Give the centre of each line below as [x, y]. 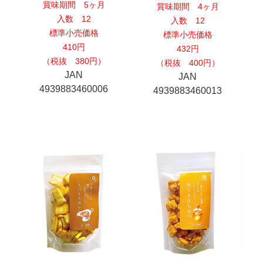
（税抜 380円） [74, 61]
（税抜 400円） [188, 63]
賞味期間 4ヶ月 [188, 7]
